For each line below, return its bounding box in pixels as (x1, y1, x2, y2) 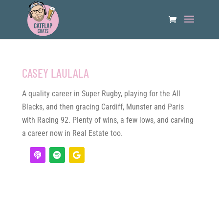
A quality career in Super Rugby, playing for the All (22, 89, 180, 98)
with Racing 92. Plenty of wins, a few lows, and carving (22, 115, 194, 125)
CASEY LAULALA (22, 66, 89, 80)
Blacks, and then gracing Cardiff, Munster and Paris (22, 102, 184, 111)
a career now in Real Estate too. (22, 129, 123, 138)
